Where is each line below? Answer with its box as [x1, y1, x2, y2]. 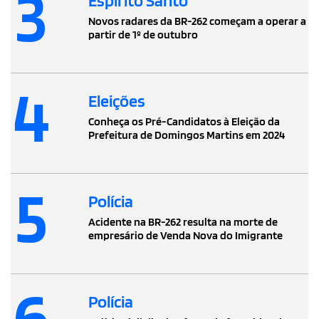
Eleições [88, 90, 145, 112]
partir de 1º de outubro [88, 28, 198, 42]
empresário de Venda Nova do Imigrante [88, 229, 283, 243]
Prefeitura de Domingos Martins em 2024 [88, 128, 285, 142]
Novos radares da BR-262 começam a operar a [88, 14, 306, 28]
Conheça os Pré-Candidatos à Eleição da [88, 115, 280, 129]
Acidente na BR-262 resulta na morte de [88, 215, 278, 229]
